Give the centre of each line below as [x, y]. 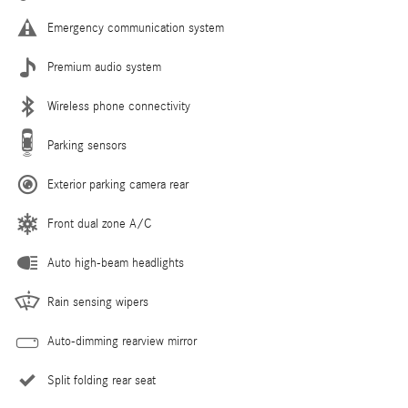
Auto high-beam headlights [116, 263]
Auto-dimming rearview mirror [122, 341]
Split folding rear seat [102, 380]
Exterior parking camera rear [118, 184]
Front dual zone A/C [99, 224]
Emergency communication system [136, 28]
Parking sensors [87, 145]
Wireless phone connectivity [119, 106]
